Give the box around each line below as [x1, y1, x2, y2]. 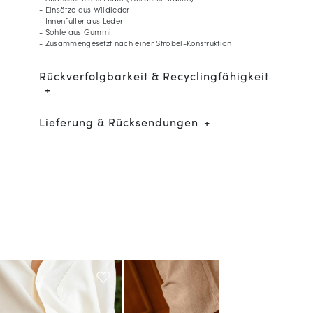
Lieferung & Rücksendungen [39, 113, 198, 129]
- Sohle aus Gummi [39, 25, 112, 37]
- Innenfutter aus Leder [39, 14, 124, 26]
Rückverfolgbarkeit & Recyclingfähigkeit [39, 67, 269, 83]
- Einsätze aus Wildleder [39, 3, 130, 15]
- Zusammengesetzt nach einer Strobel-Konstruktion [39, 36, 232, 48]
